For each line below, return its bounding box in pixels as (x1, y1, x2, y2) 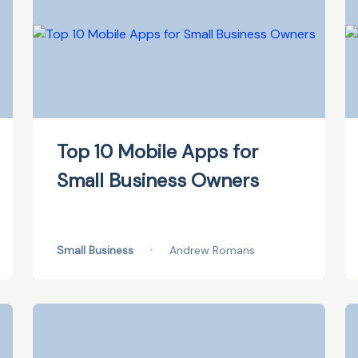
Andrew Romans (169, 243, 255, 257)
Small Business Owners (56, 168, 259, 193)
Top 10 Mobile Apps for (56, 139, 258, 164)
